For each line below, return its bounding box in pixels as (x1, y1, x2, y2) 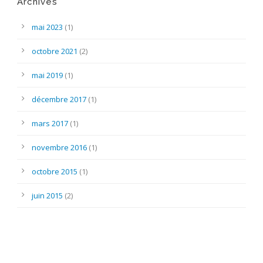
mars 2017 (32, 117, 68, 129)
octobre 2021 (32, 45, 77, 56)
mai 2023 (32, 21, 63, 32)
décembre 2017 (32, 93, 86, 104)
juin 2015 (32, 190, 63, 201)
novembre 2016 (32, 141, 87, 153)
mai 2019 (32, 69, 63, 80)
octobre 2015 (32, 166, 77, 177)
